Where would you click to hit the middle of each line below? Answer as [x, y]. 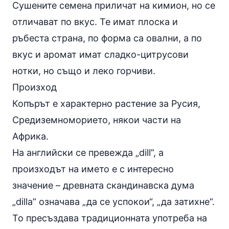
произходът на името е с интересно [93, 169]
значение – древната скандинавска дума [103, 185]
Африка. [30, 136]
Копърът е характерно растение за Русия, [106, 103]
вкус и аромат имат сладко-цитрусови [100, 54]
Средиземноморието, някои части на [97, 120]
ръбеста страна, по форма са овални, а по [107, 38]
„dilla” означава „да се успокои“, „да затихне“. [113, 201]
